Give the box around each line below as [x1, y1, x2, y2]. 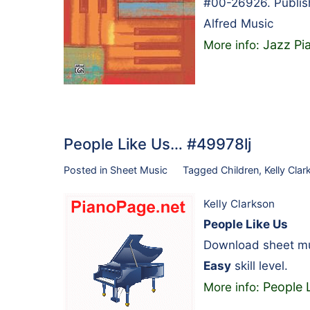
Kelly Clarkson [203, 197, 275, 211]
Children [220, 163, 259, 176]
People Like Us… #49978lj [64, 134, 251, 153]
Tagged [182, 163, 221, 176]
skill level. [231, 259, 288, 273]
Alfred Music [203, 16, 273, 30]
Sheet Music [110, 163, 167, 176]
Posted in [64, 163, 110, 176]
